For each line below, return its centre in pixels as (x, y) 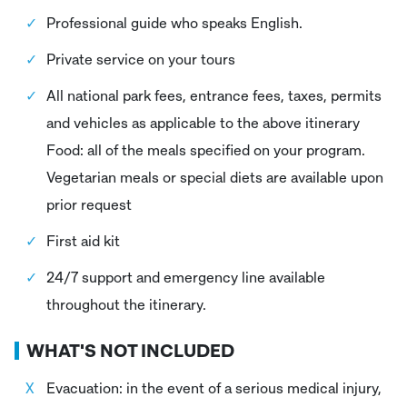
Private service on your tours (143, 59)
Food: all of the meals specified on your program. (206, 149)
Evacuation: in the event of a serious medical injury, (214, 387)
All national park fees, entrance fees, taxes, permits (214, 95)
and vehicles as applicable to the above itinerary (203, 122)
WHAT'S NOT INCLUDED (130, 350)
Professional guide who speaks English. (176, 22)
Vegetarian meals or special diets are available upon (215, 177)
